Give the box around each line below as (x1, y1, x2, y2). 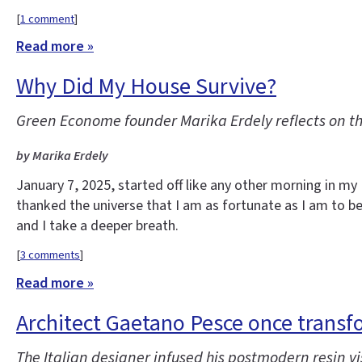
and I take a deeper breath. (16, 215, 179, 236)
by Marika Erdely (16, 147, 108, 166)
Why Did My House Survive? (16, 70, 276, 103)
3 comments (20, 246, 80, 264)
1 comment (20, 10, 74, 27)
